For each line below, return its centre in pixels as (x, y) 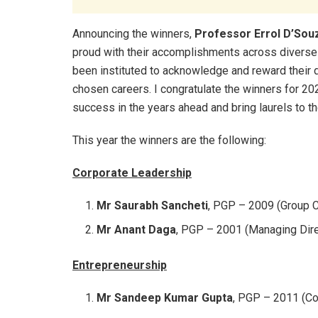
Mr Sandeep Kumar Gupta (165, 297)
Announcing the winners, (133, 33)
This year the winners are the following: (169, 140)
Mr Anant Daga (137, 229)
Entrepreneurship (120, 265)
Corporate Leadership (132, 172)
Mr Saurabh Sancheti (153, 205)
